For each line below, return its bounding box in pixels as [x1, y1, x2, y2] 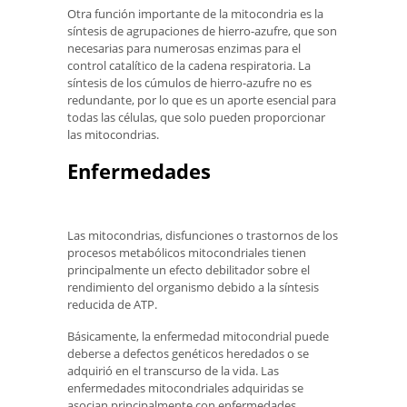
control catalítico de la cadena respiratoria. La [67, 56, 311, 74]
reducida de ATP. [67, 296, 157, 313]
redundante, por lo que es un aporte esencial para [67, 91, 336, 108]
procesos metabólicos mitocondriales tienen [67, 244, 306, 262]
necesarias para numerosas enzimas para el [67, 39, 301, 56]
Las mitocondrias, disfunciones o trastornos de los [67, 227, 338, 244]
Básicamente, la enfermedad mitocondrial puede [67, 327, 329, 344]
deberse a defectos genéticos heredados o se [67, 344, 309, 362]
